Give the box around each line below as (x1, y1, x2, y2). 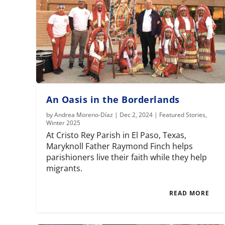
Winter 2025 (46, 119, 81, 128)
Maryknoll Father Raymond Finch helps (46, 141, 193, 152)
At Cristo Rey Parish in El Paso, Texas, (46, 130, 187, 141)
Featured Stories (159, 110, 206, 120)
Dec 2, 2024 (120, 110, 153, 120)
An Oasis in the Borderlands (46, 93, 180, 106)
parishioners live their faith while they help (46, 152, 207, 163)
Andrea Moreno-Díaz (54, 110, 114, 120)
